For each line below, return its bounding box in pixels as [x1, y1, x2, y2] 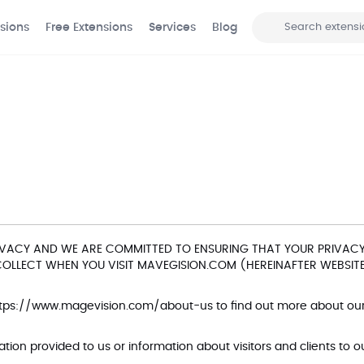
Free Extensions [45, 21, 132, 33]
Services [149, 21, 196, 33]
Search [250, 35, 289, 47]
